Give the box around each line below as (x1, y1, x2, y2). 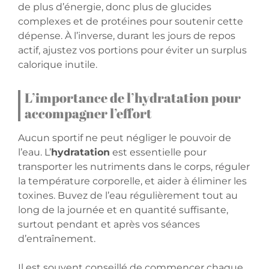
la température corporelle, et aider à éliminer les (18, 175, 247, 187)
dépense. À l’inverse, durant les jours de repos (18, 30, 235, 42)
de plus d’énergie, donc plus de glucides (18, 1, 211, 13)
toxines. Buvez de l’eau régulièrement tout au (18, 190, 238, 202)
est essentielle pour (110, 147, 207, 159)
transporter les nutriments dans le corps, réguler (18, 161, 250, 173)
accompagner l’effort (25, 104, 152, 122)
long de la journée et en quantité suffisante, (18, 204, 228, 216)
